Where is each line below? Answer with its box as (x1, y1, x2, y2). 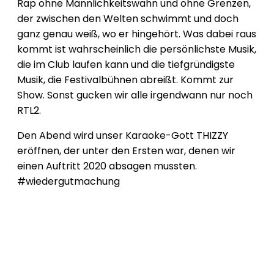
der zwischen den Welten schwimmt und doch (17, 12, 239, 26)
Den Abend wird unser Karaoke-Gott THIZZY (17, 128, 228, 143)
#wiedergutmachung (17, 174, 120, 189)
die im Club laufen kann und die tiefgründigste (17, 57, 235, 72)
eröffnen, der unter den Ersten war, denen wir (17, 144, 235, 158)
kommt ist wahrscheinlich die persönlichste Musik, (17, 42, 256, 57)
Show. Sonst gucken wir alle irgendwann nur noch (17, 88, 253, 103)
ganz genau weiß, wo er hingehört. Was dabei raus (17, 27, 256, 42)
